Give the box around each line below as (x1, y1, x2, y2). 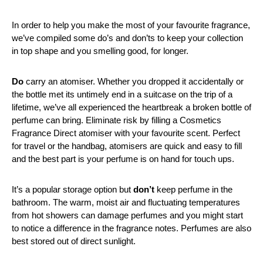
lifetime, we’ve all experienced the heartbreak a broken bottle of (12, 102, 251, 112)
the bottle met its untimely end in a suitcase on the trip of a (12, 89, 232, 99)
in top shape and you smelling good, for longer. (12, 45, 188, 56)
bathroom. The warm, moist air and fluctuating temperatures (12, 197, 240, 207)
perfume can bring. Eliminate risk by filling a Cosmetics (12, 114, 221, 125)
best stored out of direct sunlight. (12, 235, 136, 246)
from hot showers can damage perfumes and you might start (12, 210, 243, 220)
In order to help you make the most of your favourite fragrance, (12, 19, 250, 30)
